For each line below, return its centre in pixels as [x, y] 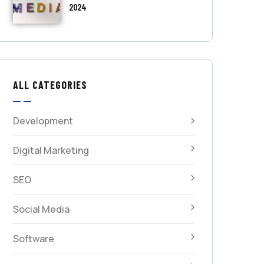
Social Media [41, 209]
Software [33, 239]
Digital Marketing [51, 150]
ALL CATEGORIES [50, 85]
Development [43, 121]
